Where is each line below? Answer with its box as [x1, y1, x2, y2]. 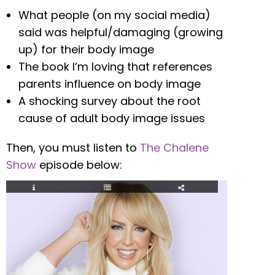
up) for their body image [18, 42, 154, 58]
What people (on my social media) [18, 7, 211, 23]
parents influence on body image [18, 76, 201, 92]
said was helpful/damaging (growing [18, 25, 223, 41]
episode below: [39, 157, 122, 173]
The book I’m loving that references [18, 59, 212, 75]
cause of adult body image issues [18, 110, 205, 126]
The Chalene [140, 140, 209, 156]
